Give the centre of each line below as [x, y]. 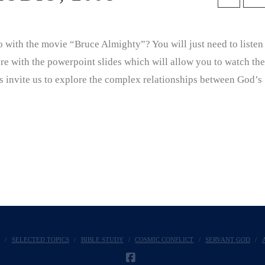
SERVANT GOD [228, 239]
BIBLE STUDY [102, 239]
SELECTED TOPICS [40, 239]
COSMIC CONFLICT [164, 239]
